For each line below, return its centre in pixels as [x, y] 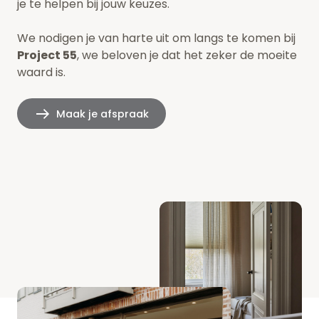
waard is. [41, 73]
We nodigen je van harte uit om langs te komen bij [156, 38]
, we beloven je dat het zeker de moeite [187, 56]
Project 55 [47, 56]
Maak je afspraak [103, 114]
